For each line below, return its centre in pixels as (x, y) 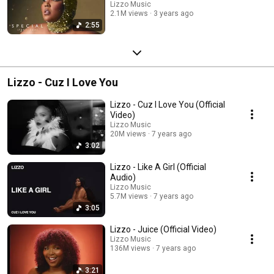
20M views (128, 134)
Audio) (123, 177)
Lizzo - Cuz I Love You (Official (168, 104)
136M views (130, 248)
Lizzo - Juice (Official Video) (163, 229)
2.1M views (129, 13)
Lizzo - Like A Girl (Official (158, 167)
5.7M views (129, 196)
